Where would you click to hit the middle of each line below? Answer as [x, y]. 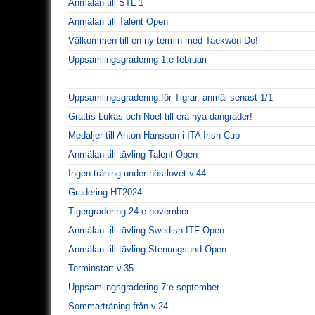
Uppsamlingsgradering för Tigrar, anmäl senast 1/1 [171, 97]
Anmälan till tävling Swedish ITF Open [146, 230]
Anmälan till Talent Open [118, 21]
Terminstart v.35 [101, 268]
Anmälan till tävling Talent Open [133, 154]
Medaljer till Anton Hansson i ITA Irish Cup [154, 135]
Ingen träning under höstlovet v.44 [137, 173]
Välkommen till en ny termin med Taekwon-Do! [163, 40]
